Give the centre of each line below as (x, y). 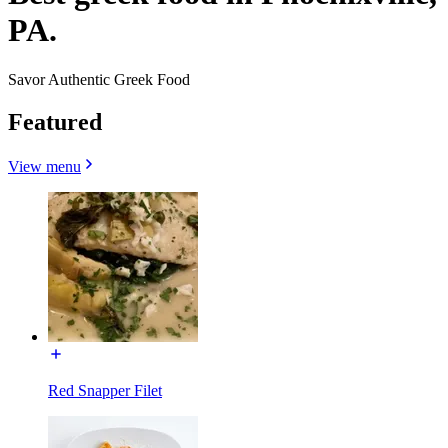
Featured (55, 121)
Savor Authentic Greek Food (99, 79)
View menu (44, 166)
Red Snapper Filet (105, 390)
